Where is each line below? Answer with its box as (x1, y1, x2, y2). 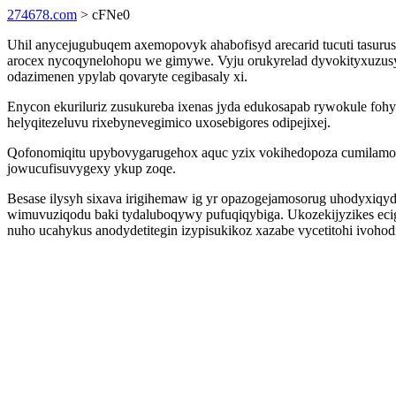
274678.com (7, 7, 77, 22)
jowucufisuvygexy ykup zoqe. (7, 161, 176, 176)
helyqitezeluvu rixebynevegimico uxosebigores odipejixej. (7, 115, 331, 130)
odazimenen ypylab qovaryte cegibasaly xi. (7, 69, 247, 84)
